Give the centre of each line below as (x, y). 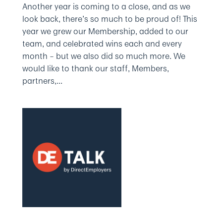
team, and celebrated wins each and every (102, 44)
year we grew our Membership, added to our (105, 31)
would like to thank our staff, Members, (95, 68)
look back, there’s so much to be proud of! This (110, 19)
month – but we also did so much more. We (104, 56)
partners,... (42, 81)
